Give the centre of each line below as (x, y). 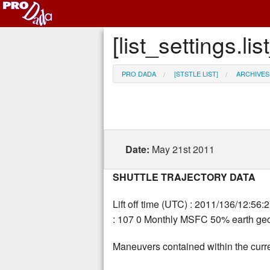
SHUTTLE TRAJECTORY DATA (184, 177)
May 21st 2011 (183, 149)
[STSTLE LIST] (196, 74)
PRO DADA (139, 74)
